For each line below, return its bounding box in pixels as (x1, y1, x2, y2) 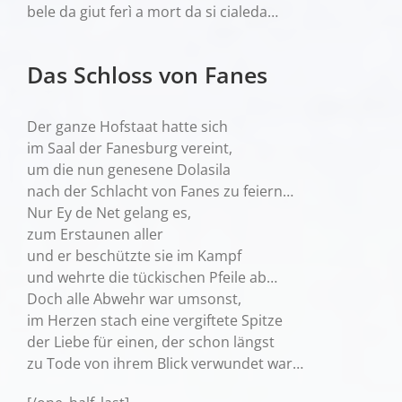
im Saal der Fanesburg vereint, (27, 138, 232, 159)
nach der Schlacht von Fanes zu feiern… (27, 181, 293, 202)
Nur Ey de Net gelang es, (27, 203, 191, 223)
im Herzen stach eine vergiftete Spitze (27, 310, 283, 331)
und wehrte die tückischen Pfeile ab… (27, 267, 277, 288)
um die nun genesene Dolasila (27, 160, 231, 180)
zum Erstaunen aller (27, 224, 163, 245)
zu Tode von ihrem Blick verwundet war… (27, 354, 303, 374)
